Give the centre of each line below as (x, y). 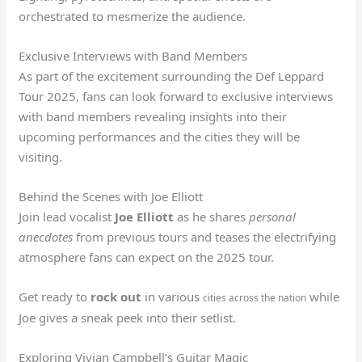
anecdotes (46, 236)
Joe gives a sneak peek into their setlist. (128, 317)
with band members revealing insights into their (153, 116)
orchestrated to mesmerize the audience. (133, 16)
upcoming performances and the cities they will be (160, 136)
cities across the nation (255, 297)
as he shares (212, 216)
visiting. (41, 156)
